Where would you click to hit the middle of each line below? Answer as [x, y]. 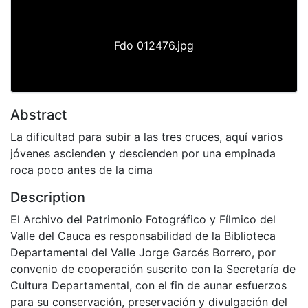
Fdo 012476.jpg [154, 45]
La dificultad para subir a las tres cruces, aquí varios [146, 136]
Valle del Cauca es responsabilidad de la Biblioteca [143, 235]
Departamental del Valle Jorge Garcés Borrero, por [143, 252]
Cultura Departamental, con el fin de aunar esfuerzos [148, 285]
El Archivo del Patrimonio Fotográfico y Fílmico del [143, 219]
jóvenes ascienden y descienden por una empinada [143, 153]
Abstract [38, 114]
